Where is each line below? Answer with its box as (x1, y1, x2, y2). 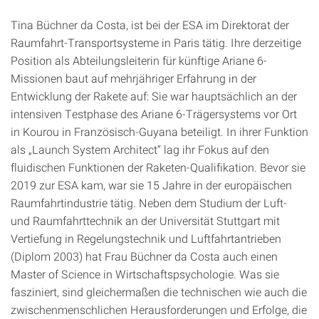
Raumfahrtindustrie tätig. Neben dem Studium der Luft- (11, 195, 287, 210)
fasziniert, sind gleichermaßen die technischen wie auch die (11, 284, 307, 299)
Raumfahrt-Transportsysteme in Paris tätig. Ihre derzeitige (11, 35, 301, 50)
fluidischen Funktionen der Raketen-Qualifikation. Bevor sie (11, 159, 305, 174)
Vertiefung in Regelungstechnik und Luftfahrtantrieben (11, 231, 281, 246)
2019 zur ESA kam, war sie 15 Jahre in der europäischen (11, 177, 292, 192)
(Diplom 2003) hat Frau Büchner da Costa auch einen (11, 249, 278, 263)
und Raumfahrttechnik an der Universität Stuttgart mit (11, 213, 280, 228)
